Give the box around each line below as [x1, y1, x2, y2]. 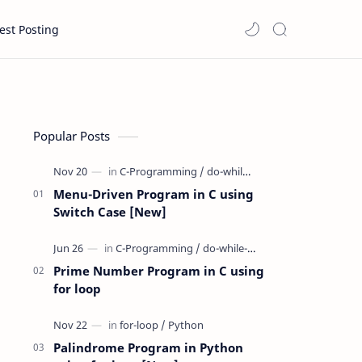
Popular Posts [33, 128, 110, 144]
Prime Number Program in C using [53, 263, 264, 279]
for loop [53, 280, 101, 297]
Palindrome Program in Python [53, 339, 243, 356]
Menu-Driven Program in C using [53, 186, 254, 202]
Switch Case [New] [53, 204, 166, 220]
